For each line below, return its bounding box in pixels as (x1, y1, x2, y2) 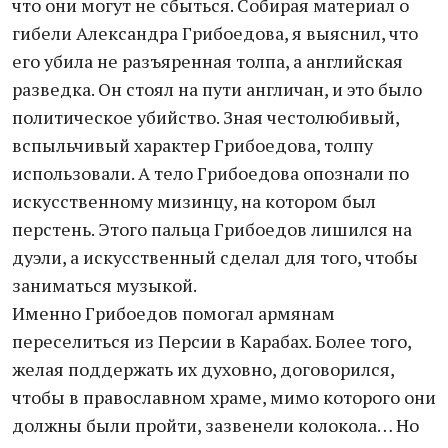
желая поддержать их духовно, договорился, (12, 357, 394, 381)
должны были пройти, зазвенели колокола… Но (12, 413, 419, 437)
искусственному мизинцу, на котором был (12, 189, 376, 213)
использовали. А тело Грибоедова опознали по (12, 161, 409, 185)
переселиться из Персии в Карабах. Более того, (12, 329, 411, 353)
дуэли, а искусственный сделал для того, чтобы (12, 245, 418, 269)
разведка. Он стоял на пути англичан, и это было (12, 77, 422, 101)
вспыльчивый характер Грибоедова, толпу (12, 133, 373, 157)
